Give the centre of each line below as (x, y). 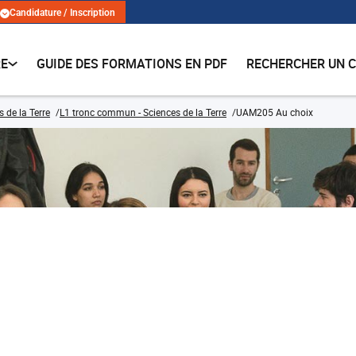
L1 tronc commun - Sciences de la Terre (143, 112)
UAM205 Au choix (275, 112)
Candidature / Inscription (62, 13)
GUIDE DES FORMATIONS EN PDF (132, 64)
